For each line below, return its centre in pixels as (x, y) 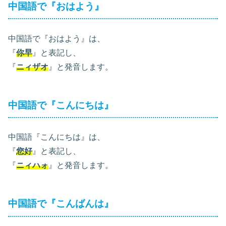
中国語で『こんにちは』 (61, 105)
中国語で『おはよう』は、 (56, 38)
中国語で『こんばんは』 (61, 204)
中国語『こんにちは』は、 (56, 137)
